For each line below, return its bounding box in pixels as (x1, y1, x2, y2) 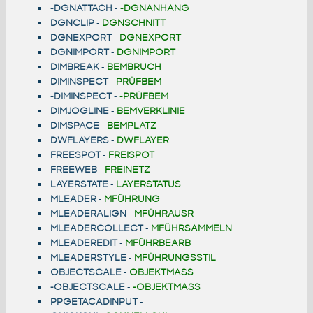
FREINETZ (104, 163, 150, 176)
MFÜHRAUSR (133, 208, 194, 220)
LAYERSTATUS (115, 178, 181, 191)
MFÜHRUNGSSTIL (133, 252, 216, 264)
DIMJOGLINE (50, 105, 109, 117)
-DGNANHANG (119, 2, 189, 15)
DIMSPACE (50, 119, 99, 132)
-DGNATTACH (50, 2, 112, 15)
